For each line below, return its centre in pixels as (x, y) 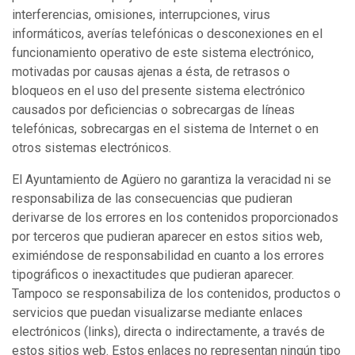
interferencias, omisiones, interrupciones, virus (141, 15)
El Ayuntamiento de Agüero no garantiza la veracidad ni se (172, 179)
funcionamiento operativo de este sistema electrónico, (163, 53)
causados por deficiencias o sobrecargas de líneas (153, 110)
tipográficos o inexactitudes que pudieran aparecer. (153, 275)
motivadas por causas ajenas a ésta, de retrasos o (151, 72)
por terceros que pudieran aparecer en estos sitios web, (167, 237)
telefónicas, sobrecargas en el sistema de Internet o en (165, 129)
